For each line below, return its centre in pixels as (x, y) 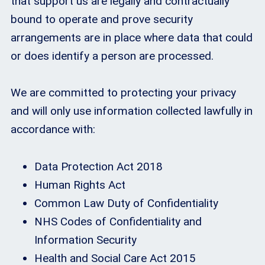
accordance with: (53, 130)
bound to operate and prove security (102, 19)
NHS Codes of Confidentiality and (118, 221)
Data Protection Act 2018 (98, 166)
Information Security (85, 240)
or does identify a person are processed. (112, 56)
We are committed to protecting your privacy (123, 93)
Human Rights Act (80, 185)
